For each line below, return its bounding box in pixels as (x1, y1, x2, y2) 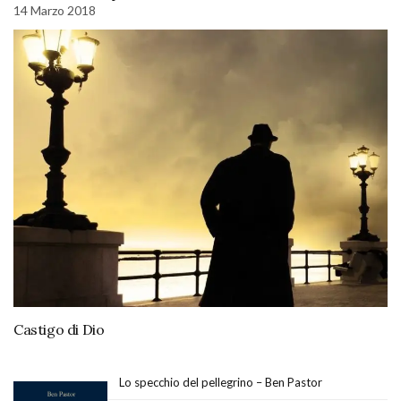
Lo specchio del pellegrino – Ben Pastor (119, 374, 322, 389)
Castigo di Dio (13, 320, 105, 338)
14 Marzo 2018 (13, 3, 96, 19)
